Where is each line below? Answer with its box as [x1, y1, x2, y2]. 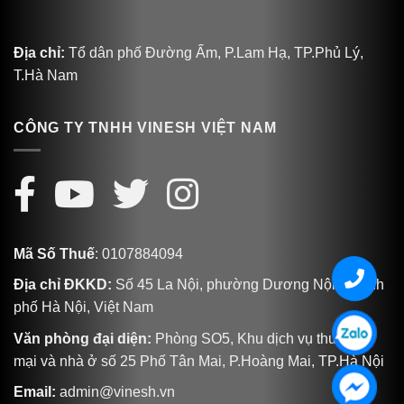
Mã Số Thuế [14, 245, 95, 262]
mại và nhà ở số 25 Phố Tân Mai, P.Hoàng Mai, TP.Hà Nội [14, 353, 384, 369]
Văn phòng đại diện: [14, 330, 151, 346]
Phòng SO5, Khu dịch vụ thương [151, 330, 364, 346]
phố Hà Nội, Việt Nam [14, 299, 153, 316]
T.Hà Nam [14, 67, 78, 83]
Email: [14, 384, 56, 400]
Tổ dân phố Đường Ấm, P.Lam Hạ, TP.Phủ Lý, [65, 44, 363, 60]
